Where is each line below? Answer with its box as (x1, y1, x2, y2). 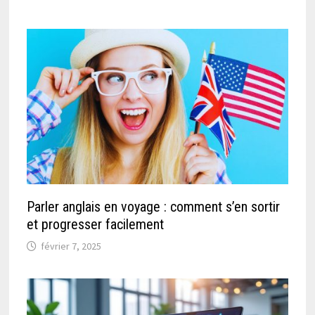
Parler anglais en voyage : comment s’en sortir (27, 198, 281, 215)
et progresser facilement (27, 215, 165, 233)
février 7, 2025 (41, 239, 102, 252)
